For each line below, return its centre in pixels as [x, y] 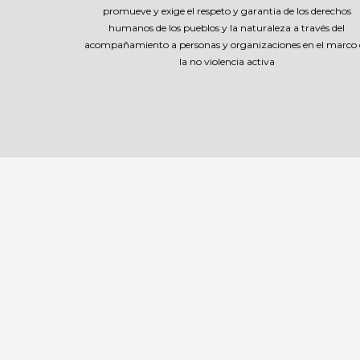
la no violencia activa [227, 61]
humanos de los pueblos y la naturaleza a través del [227, 28]
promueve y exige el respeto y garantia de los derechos [227, 11]
